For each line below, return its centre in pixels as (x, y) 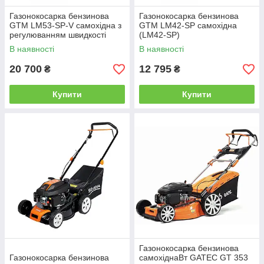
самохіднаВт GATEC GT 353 (194, 258)
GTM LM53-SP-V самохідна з (65, 25)
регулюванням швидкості (58, 35)
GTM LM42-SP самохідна (188, 25)
